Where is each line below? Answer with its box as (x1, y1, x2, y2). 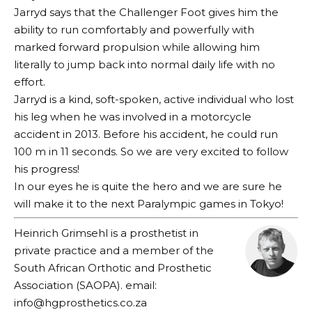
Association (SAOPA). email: (14, 278, 157, 292)
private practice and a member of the (14, 243, 214, 257)
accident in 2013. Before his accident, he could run (14, 127, 278, 141)
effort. (14, 75, 45, 88)
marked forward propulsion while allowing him (14, 40, 260, 54)
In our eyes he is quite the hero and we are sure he (14, 179, 282, 193)
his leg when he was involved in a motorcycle (14, 109, 251, 123)
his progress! (14, 162, 79, 175)
